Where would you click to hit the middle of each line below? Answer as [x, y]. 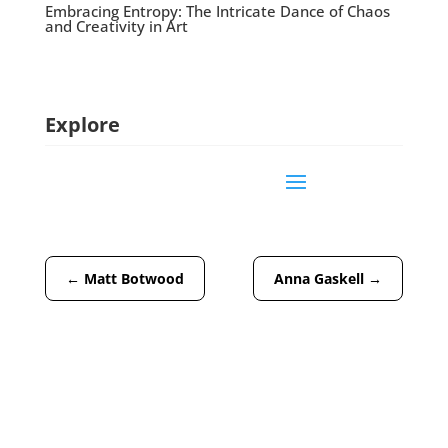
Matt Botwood [133, 278]
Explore [82, 124]
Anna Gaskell [319, 278]
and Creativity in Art [116, 25]
